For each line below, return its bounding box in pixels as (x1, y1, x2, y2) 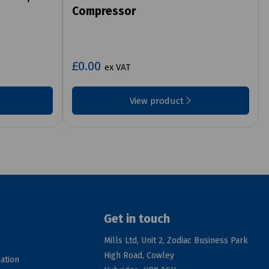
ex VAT (104, 62, 130, 73)
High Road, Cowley (104, 250, 175, 261)
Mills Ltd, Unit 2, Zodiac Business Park (104, 235, 249, 246)
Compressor (71, 4, 136, 19)
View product (130, 95, 187, 107)
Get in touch (104, 211, 171, 226)
